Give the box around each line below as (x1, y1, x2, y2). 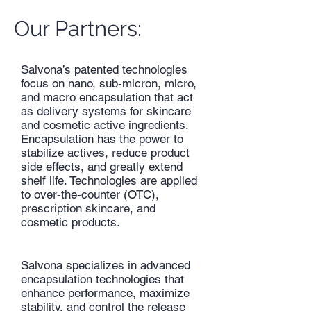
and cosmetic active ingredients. (21, 118, 188, 132)
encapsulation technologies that (21, 272, 184, 286)
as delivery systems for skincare (21, 104, 191, 118)
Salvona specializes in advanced (21, 258, 190, 272)
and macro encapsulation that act (21, 90, 193, 104)
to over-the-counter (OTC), (21, 187, 159, 201)
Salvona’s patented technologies (21, 62, 187, 76)
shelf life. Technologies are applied (21, 174, 197, 187)
